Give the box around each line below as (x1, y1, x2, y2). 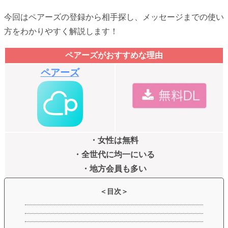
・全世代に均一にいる (73, 150, 155, 159)
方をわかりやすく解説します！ (4, 27, 118, 36)
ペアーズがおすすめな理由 (65, 51, 163, 60)
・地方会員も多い (81, 164, 147, 174)
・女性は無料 (90, 136, 138, 145)
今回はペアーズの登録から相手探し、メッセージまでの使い (4, 13, 224, 22)
